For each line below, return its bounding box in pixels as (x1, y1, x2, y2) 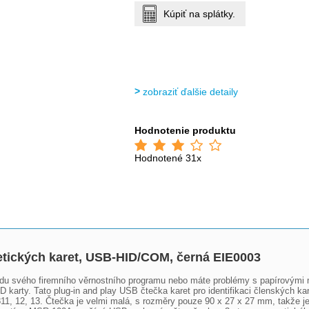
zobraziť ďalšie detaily (143, 86, 239, 97)
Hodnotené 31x (134, 152, 202, 163)
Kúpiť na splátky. (163, 8, 236, 19)
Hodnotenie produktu (134, 125, 237, 136)
